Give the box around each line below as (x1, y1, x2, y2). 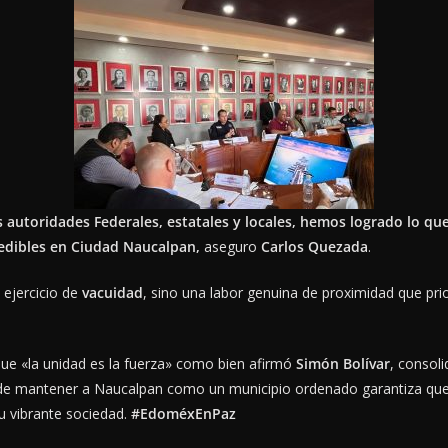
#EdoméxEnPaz (131, 404, 236, 424)
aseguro (200, 237, 261, 257)
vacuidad (82, 283, 143, 303)
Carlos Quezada (261, 237, 368, 257)
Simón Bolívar (296, 354, 390, 374)
